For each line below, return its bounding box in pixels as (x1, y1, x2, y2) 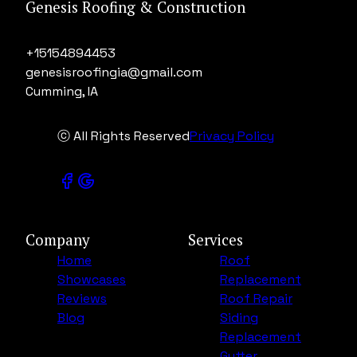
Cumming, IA (25, 83, 98, 100)
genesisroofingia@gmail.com (25, 64, 202, 80)
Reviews (57, 290, 107, 307)
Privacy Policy (190, 127, 274, 144)
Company (25, 230, 89, 249)
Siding (220, 309, 258, 326)
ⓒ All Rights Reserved (57, 127, 190, 144)
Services (188, 230, 243, 249)
